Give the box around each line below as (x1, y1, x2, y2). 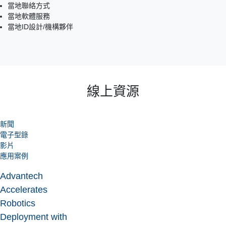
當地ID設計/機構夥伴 (8, 22, 73, 31)
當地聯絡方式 (8, 1, 50, 10)
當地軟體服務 (8, 12, 50, 20)
